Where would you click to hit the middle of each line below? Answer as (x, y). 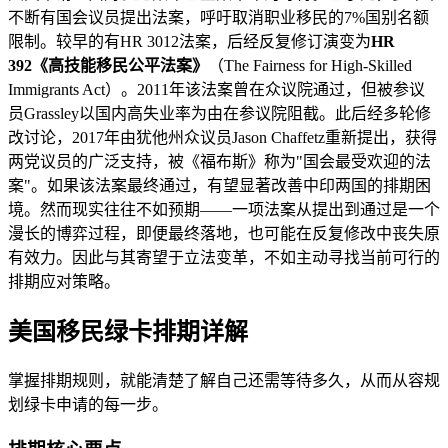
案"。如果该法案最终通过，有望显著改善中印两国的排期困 (219, 186)
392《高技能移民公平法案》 (108, 66)
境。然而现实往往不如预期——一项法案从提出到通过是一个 (224, 210)
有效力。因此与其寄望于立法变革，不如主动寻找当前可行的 (224, 258)
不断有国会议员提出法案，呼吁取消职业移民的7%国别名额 (218, 18)
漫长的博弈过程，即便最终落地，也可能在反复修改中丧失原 (224, 234)
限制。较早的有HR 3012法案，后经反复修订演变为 (189, 42)
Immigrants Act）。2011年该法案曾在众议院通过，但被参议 (216, 90)
